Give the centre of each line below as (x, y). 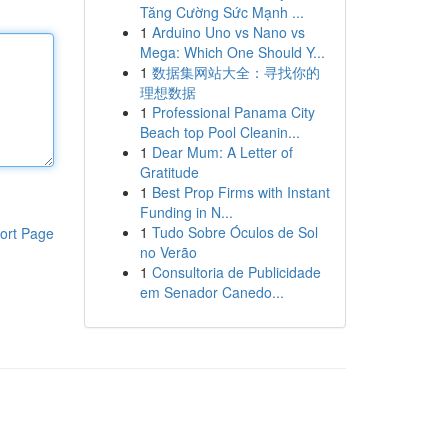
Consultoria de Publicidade (236, 272)
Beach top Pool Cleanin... (219, 132)
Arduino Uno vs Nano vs (228, 32)
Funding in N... (186, 212)
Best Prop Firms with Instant (240, 192)
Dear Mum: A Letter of (222, 152)
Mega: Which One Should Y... (232, 52)
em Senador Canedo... (211, 292)
